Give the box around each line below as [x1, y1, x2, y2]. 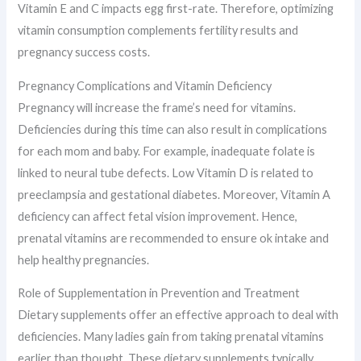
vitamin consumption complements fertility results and [18, 23, 299, 38]
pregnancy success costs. [18, 45, 151, 60]
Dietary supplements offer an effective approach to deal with [18, 308, 339, 322]
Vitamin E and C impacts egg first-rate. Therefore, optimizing [18, 2, 334, 16]
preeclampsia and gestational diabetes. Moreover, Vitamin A [18, 187, 331, 201]
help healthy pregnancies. [18, 252, 150, 267]
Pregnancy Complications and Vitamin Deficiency [18, 78, 272, 93]
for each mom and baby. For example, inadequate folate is [18, 143, 316, 158]
